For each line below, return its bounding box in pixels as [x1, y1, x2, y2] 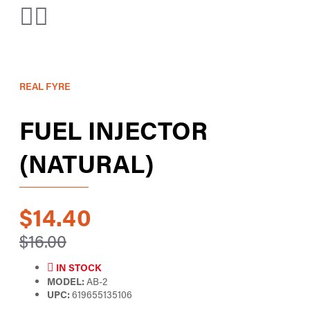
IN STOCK [56, 260, 101, 274]
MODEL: [47, 274, 84, 288]
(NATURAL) [19, 146, 154, 180]
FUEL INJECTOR [19, 113, 208, 147]
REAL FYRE [19, 80, 71, 93]
